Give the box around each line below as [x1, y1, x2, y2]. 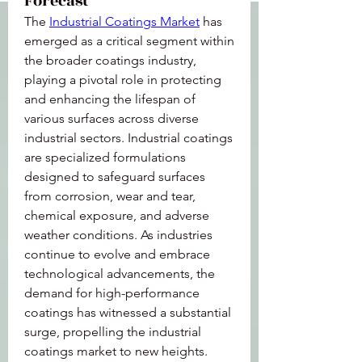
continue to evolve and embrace [24, 246, 210, 262]
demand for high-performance [24, 285, 200, 301]
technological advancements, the [24, 266, 215, 281]
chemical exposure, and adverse [24, 208, 209, 223]
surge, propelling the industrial [24, 324, 201, 339]
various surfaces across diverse [24, 111, 199, 126]
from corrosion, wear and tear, [24, 188, 196, 204]
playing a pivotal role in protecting [24, 72, 221, 87]
